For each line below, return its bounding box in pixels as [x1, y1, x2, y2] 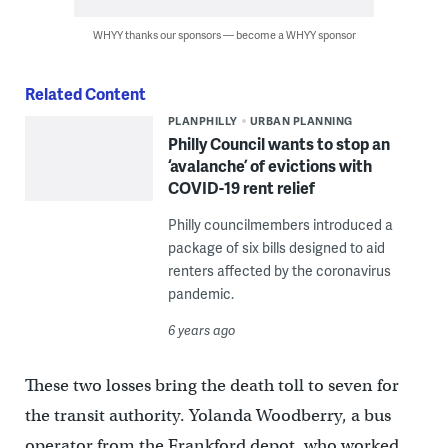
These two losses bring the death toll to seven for [24, 375, 399, 397]
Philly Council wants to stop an [167, 132, 390, 156]
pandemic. [167, 284, 234, 304]
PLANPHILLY [167, 113, 238, 129]
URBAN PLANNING [249, 113, 353, 129]
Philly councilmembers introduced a [167, 215, 393, 235]
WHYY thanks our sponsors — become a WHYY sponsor [92, 27, 356, 43]
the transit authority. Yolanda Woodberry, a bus [24, 405, 391, 427]
